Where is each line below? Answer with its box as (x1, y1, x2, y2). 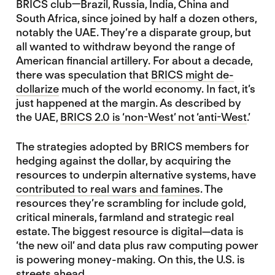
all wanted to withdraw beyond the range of (15, 40, 235, 53)
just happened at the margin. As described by (15, 96, 241, 110)
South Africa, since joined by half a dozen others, (15, 12, 257, 25)
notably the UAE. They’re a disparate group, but (15, 26, 251, 39)
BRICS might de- (150, 68, 234, 82)
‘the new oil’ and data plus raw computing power (15, 239, 258, 252)
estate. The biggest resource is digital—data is (15, 225, 244, 238)
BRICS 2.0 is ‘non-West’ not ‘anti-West (60, 110, 247, 124)
